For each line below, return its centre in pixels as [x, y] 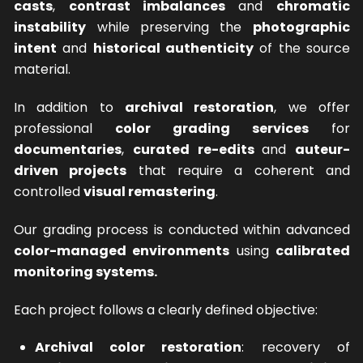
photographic [301, 28]
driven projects [70, 170]
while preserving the [169, 28]
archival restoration [200, 107]
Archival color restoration [138, 348]
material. [43, 70]
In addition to [69, 107]
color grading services [212, 128]
